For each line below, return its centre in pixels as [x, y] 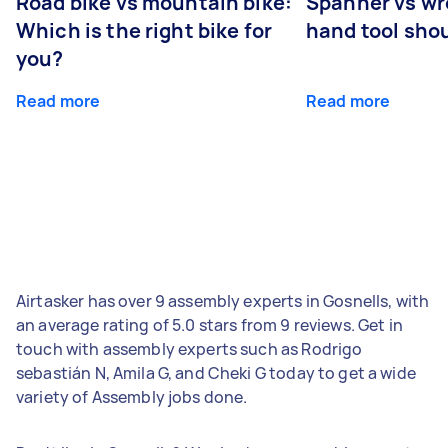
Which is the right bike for [144, 30]
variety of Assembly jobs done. [132, 396]
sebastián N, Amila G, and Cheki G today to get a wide [216, 372]
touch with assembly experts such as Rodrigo [189, 348]
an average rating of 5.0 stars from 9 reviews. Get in [209, 324]
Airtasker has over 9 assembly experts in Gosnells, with [223, 300]
